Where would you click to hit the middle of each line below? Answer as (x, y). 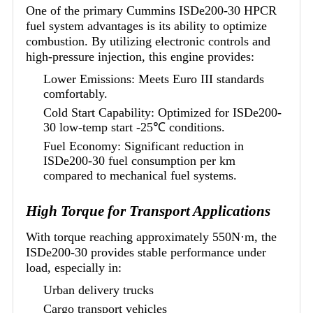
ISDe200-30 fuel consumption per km (139, 160)
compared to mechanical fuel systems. (140, 175)
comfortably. (75, 93)
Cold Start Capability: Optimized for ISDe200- (162, 112)
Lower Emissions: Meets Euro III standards (154, 79)
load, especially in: (74, 267)
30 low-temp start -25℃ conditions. (134, 127)
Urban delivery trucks (99, 290)
